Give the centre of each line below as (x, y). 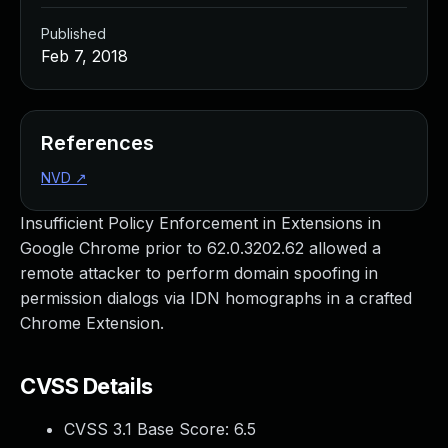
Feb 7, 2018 (84, 56)
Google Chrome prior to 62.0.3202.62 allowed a (200, 248)
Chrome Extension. (92, 323)
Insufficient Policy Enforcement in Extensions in (200, 223)
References (97, 143)
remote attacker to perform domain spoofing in (199, 273)
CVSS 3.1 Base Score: (149, 429)
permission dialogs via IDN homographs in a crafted (216, 298)
